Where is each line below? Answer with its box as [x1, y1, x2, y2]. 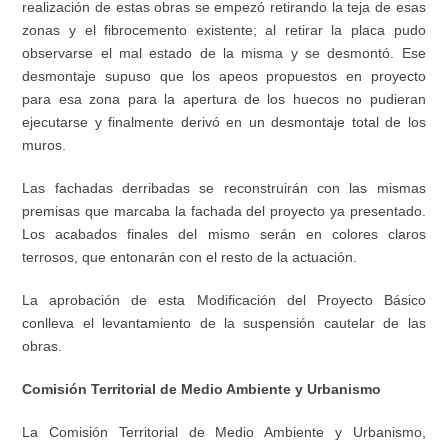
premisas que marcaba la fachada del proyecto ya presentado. [22, 203, 426, 220]
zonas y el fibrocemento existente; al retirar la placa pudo [22, 22, 426, 39]
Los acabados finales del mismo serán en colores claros [22, 226, 426, 243]
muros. [22, 137, 67, 154]
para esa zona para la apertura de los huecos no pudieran [22, 91, 426, 108]
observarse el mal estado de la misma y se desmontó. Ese [22, 45, 426, 62]
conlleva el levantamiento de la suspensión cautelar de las [22, 315, 426, 332]
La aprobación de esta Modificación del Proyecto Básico [22, 292, 426, 309]
